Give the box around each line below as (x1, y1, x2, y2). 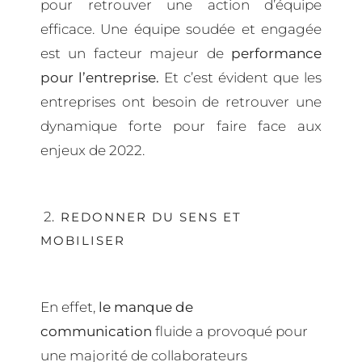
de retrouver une (196, 93, 322, 110)
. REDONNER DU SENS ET (52, 208, 242, 225)
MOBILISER (40, 232, 125, 248)
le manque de (99, 298, 193, 315)
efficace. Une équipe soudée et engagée (40, 20, 322, 37)
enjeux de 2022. (40, 141, 148, 158)
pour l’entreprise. (40, 69, 164, 86)
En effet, (40, 298, 99, 315)
